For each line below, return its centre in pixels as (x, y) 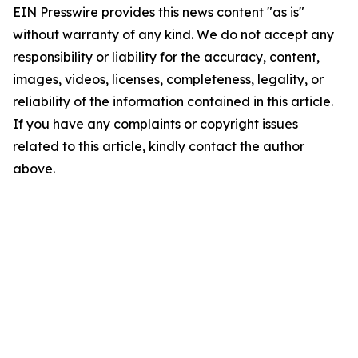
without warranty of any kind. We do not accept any (173, 34)
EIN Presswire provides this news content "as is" (159, 12)
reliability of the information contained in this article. (173, 101)
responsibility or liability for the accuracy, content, (166, 57)
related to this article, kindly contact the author (159, 146)
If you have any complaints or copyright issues (155, 124)
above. (34, 169)
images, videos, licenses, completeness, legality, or (168, 79)
